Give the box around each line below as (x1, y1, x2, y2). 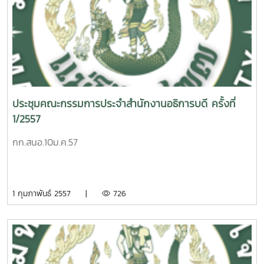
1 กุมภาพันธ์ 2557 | (12, 187, 102, 200)
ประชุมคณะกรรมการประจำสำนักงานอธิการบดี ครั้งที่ (12, 96, 236, 111)
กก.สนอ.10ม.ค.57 (12, 135, 78, 149)
